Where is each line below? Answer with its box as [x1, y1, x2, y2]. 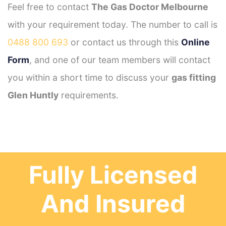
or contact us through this [68, 36, 181, 47]
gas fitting [172, 72, 216, 83]
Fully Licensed [28, 159, 198, 190]
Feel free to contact [8, 1, 91, 12]
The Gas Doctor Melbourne [91, 1, 208, 12]
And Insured [40, 188, 186, 218]
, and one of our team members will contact [29, 54, 210, 65]
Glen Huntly [8, 89, 59, 100]
